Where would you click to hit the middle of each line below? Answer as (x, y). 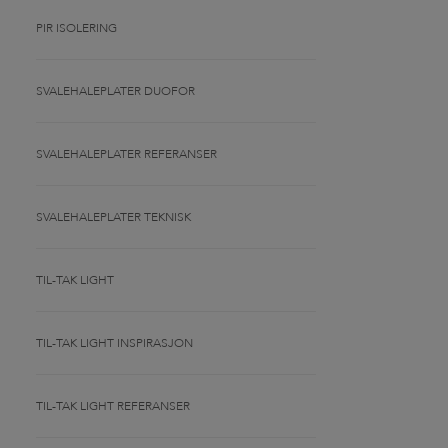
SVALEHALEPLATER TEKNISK (113, 217)
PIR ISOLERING (76, 28)
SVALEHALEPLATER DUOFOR (115, 91)
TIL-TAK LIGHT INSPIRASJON (114, 343)
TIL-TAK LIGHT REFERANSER (113, 406)
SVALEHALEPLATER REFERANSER (126, 154)
